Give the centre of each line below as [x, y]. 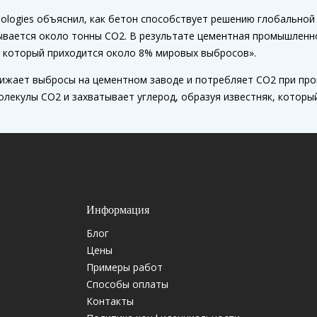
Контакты [110, 301]
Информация [117, 210]
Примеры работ [124, 267]
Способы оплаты [127, 284]
